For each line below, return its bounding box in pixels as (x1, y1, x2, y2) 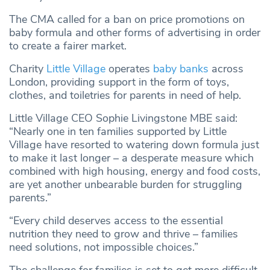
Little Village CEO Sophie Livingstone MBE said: (9, 111, 237, 126)
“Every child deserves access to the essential (9, 213, 223, 228)
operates (105, 61, 153, 77)
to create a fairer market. (9, 39, 127, 54)
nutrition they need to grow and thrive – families (9, 227, 238, 242)
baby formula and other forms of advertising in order (9, 25, 260, 40)
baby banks (153, 61, 209, 77)
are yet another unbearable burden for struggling (9, 177, 242, 192)
